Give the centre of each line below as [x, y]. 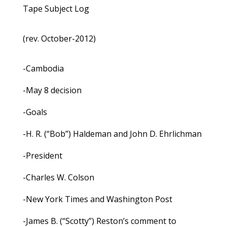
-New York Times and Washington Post [97, 199]
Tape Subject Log [56, 9]
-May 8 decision [52, 90]
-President [42, 156]
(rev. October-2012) [59, 39]
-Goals [35, 112]
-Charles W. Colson [58, 178]
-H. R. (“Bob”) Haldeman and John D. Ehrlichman [112, 134]
